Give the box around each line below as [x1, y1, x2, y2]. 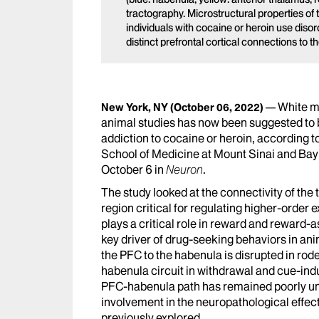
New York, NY [101, 100, 168, 114]
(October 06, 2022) [170, 100, 263, 114]
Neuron [166, 162, 203, 177]
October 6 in [101, 162, 166, 177]
